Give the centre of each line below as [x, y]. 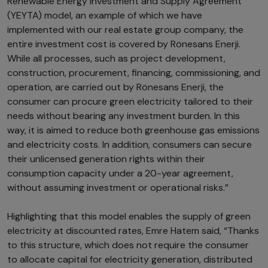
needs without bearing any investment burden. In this [124, 116]
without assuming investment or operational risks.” [118, 188]
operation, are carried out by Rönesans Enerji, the [115, 87]
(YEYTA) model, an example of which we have [105, 16]
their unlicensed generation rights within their [106, 159]
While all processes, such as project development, [116, 59]
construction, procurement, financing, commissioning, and [134, 73]
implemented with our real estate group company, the [125, 30]
